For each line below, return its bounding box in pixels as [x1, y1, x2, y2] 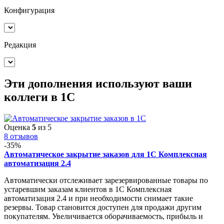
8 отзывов [4, 131, 38, 140]
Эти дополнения [4, 76, 95, 90]
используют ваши [95, 76, 192, 90]
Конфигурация [4, 6, 54, 15]
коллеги [4, 90, 48, 103]
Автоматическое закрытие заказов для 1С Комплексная [4, 149, 207, 158]
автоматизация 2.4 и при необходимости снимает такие [4, 193, 193, 202]
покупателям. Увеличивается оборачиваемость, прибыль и [4, 211, 203, 220]
